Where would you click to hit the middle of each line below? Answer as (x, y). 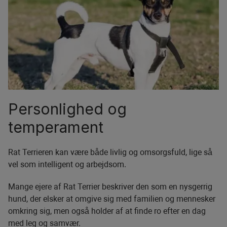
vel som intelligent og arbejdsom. (67, 165)
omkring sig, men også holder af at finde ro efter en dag (107, 211)
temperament (56, 127)
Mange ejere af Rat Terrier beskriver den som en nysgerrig (110, 187)
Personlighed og (67, 109)
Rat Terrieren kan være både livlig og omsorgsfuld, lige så (110, 153)
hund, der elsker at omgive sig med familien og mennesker (112, 199)
